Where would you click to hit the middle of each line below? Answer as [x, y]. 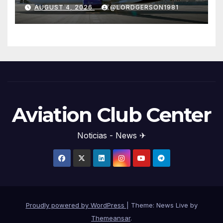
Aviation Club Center [111, 115]
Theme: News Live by [164, 205]
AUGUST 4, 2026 [64, 7]
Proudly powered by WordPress [76, 205]
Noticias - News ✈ [111, 136]
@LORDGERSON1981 [144, 7]
